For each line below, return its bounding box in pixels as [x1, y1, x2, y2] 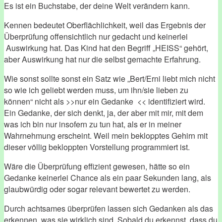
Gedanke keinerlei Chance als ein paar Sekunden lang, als [4, 171, 211, 183]
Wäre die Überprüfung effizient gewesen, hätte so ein [4, 160, 190, 172]
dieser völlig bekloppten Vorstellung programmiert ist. [4, 141, 190, 153]
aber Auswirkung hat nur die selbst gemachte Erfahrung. [4, 53, 201, 65]
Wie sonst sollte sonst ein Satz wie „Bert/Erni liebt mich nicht [4, 72, 215, 84]
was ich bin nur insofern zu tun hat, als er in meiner [4, 118, 181, 130]
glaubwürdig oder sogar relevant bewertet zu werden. [4, 183, 190, 195]
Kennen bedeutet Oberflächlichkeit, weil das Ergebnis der [4, 19, 206, 31]
